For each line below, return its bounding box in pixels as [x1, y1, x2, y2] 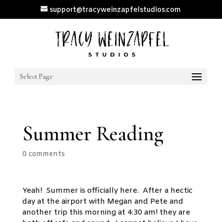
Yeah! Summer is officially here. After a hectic [22, 186, 193, 196]
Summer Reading [22, 121, 164, 146]
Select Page [20, 72, 53, 81]
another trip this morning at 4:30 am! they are [22, 208, 190, 218]
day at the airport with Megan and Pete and [22, 197, 183, 207]
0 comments [22, 150, 65, 159]
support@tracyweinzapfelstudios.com [50, 5, 181, 15]
